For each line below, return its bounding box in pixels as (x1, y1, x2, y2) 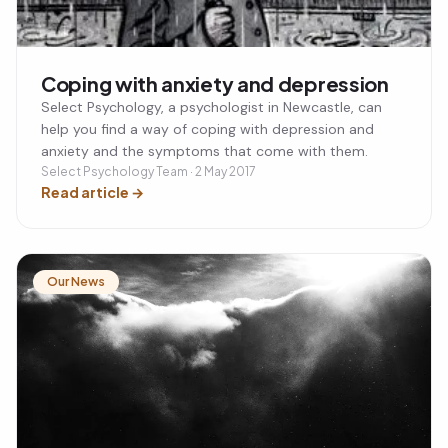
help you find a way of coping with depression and (41, 119, 374, 138)
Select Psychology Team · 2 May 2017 (41, 163, 256, 179)
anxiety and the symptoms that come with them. (41, 141, 368, 160)
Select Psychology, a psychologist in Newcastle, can (41, 97, 382, 116)
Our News (47, 273, 105, 289)
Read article (41, 182, 129, 201)
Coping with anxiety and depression (41, 70, 389, 96)
